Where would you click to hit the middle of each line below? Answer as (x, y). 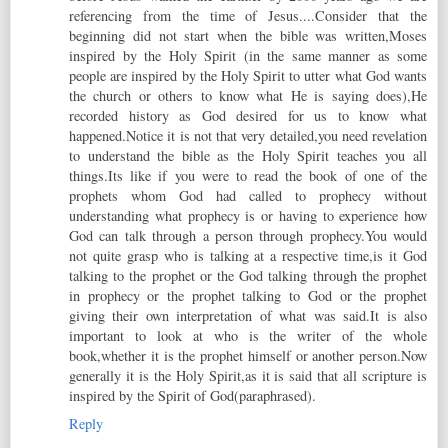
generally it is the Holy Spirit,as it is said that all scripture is (248, 375)
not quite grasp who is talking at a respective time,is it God (248, 255)
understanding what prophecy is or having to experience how (248, 215)
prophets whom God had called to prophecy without (248, 195)
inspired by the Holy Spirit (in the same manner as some (248, 55)
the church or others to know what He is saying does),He (248, 95)
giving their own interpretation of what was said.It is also (248, 315)
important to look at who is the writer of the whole (248, 335)
